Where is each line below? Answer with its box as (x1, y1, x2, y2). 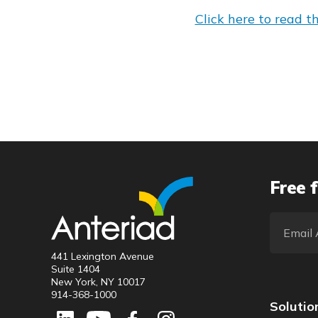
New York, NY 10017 (51, 275, 146, 288)
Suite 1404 (51, 263, 100, 275)
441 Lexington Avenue (51, 250, 154, 263)
